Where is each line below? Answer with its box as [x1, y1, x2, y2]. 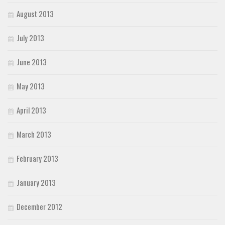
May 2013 [17, 80, 45, 92]
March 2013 [17, 129, 51, 140]
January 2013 [17, 177, 56, 188]
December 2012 [17, 201, 62, 212]
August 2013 [17, 8, 54, 20]
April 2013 [17, 104, 46, 116]
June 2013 [17, 56, 47, 68]
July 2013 [17, 32, 44, 44]
